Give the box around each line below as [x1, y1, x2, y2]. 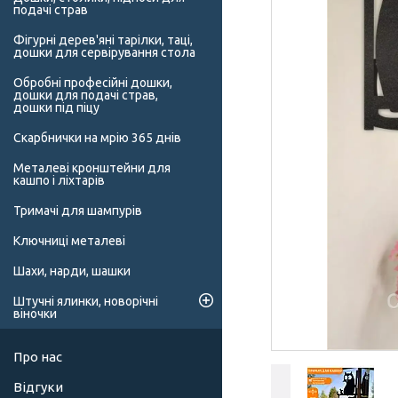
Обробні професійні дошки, [13, 76, 172, 91]
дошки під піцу [13, 100, 99, 115]
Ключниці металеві [13, 234, 125, 249]
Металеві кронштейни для [13, 161, 171, 176]
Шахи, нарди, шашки [13, 264, 131, 279]
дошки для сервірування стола [13, 45, 195, 60]
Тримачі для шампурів [13, 203, 142, 219]
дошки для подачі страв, [13, 88, 158, 103]
